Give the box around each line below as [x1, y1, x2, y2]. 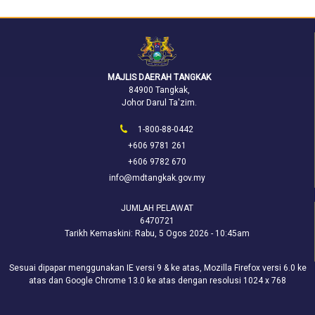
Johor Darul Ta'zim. [121, 97, 197, 108]
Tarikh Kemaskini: [65, 228, 135, 238]
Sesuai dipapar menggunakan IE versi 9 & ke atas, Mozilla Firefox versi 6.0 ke [8, 262, 307, 273]
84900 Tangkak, [128, 84, 190, 95]
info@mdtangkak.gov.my [108, 172, 205, 183]
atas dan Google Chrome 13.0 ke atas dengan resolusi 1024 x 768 [29, 275, 286, 285]
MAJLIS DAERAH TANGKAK [107, 72, 211, 82]
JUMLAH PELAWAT [121, 202, 193, 213]
